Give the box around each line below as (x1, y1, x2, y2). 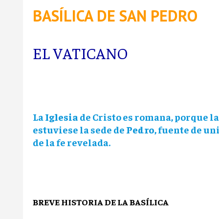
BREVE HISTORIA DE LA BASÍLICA (33, 196, 170, 207)
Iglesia (45, 110, 78, 123)
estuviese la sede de (33, 123, 126, 135)
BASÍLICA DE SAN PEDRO (33, 5, 197, 26)
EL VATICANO (33, 43, 128, 63)
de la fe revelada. (33, 135, 110, 148)
